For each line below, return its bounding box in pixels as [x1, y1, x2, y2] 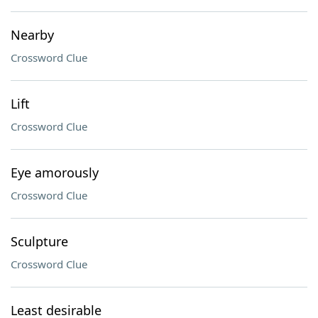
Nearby [11, 26, 54, 43]
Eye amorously [11, 164, 99, 181]
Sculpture [11, 233, 68, 250]
